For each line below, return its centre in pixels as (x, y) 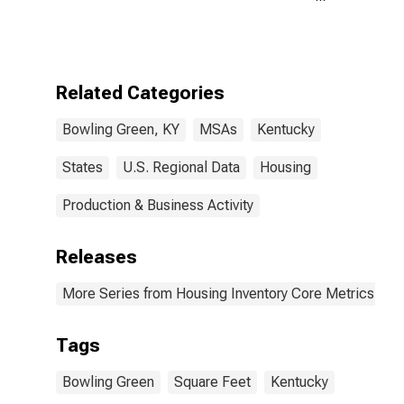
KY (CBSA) (236, 81)
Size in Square (250, 12)
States (83, 167)
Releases (96, 257)
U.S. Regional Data (181, 167)
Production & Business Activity (158, 205)
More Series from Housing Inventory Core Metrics (218, 294)
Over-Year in (243, 46)
